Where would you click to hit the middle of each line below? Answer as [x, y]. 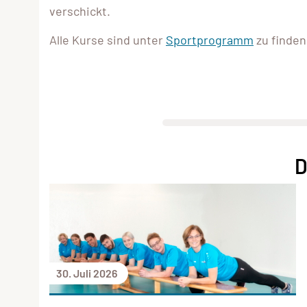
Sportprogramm [210, 39]
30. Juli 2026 [87, 273]
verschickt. [80, 11]
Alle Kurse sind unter [108, 39]
